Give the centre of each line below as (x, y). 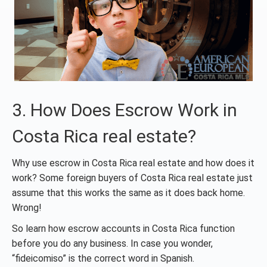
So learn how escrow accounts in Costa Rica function (123, 229)
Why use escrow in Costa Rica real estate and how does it (133, 163)
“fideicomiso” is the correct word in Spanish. (103, 258)
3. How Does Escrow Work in (125, 110)
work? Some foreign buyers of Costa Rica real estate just (132, 178)
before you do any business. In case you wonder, (112, 243)
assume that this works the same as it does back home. (128, 193)
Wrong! (27, 208)
